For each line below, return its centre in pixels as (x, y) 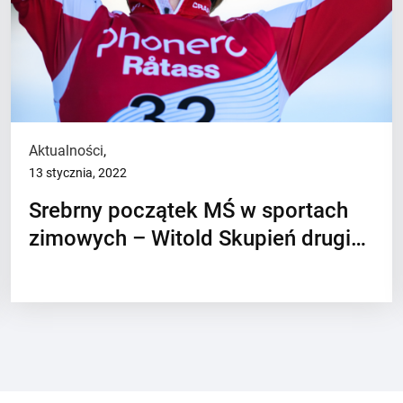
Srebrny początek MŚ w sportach (189, 210)
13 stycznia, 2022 (78, 173)
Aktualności (67, 151)
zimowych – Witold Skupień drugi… (198, 238)
